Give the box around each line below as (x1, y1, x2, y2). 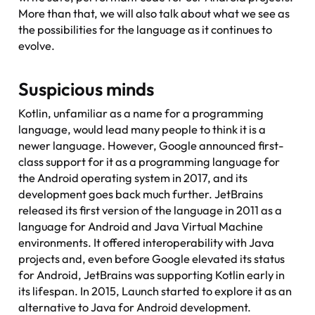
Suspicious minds (18, 77, 155, 101)
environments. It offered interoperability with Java (18, 235, 275, 250)
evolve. (18, 38, 56, 53)
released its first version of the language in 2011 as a (18, 202, 283, 217)
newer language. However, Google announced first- (18, 138, 285, 153)
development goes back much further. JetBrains (18, 186, 264, 201)
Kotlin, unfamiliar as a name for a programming (18, 105, 264, 120)
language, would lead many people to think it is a (18, 122, 266, 136)
